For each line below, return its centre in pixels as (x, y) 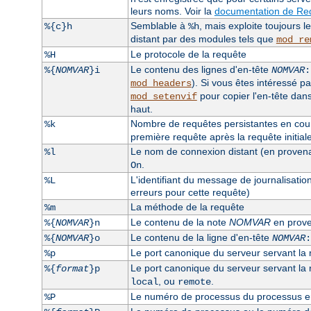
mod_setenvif (163, 96)
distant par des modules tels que (203, 39)
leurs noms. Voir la (172, 11)
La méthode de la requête (187, 207)
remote (194, 281)
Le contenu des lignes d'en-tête (201, 69)
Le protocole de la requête (188, 54)
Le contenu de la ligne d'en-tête (201, 237)
